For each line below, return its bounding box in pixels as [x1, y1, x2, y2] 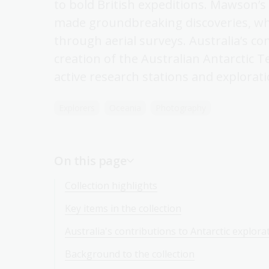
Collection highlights [65, 179, 157, 192]
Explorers [59, 102, 95, 113]
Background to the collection [65, 247, 195, 261]
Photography [156, 102, 206, 113]
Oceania [109, 102, 141, 113]
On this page [54, 153, 127, 169]
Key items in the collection [65, 202, 181, 215]
